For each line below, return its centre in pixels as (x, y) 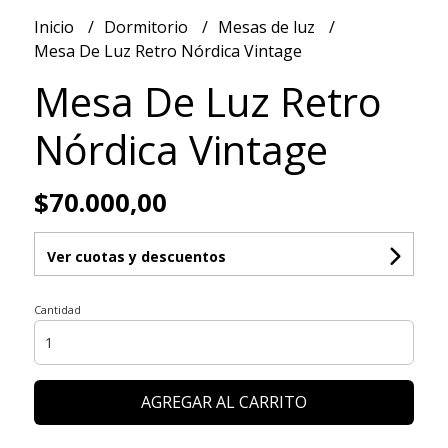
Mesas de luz (268, 26)
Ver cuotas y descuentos (136, 256)
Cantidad (57, 309)
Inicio (55, 26)
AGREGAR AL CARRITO (223, 401)
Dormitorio (147, 26)
